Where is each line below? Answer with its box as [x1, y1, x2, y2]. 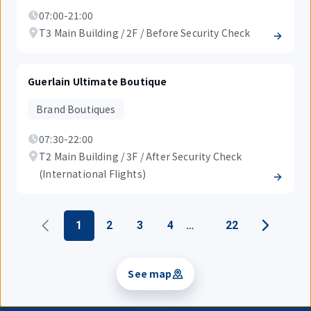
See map [128, 267, 172, 280]
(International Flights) [39, 167, 146, 180]
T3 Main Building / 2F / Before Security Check [39, 26, 251, 40]
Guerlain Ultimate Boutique [28, 74, 167, 88]
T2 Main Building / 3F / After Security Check [39, 149, 242, 163]
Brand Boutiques [36, 102, 116, 116]
